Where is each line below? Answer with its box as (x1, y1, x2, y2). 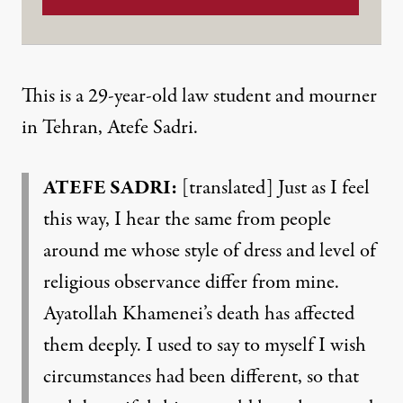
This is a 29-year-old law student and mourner (22, 82, 377, 111)
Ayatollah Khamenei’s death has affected (43, 300, 354, 328)
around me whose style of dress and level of (43, 237, 376, 265)
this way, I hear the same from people (43, 205, 331, 234)
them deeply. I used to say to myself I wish (43, 331, 366, 360)
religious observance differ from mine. (43, 268, 339, 297)
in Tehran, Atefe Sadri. (22, 113, 198, 142)
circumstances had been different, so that (43, 363, 359, 391)
